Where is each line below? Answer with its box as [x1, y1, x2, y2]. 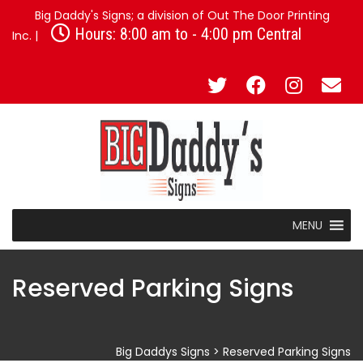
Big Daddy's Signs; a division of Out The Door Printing [32, 7, 330, 23]
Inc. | [12, 28, 41, 44]
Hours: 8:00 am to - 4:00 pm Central [70, 24, 301, 44]
